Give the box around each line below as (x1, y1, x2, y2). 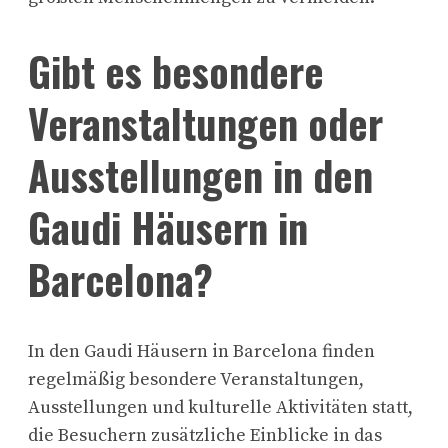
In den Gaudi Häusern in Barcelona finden (28, 340, 375, 364)
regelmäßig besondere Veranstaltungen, (28, 368, 364, 392)
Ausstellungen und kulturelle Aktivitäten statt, (28, 396, 413, 420)
